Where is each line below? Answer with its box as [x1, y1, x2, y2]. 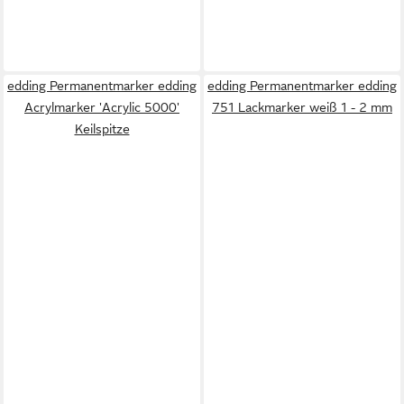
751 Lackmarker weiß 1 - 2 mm [212, 100, 392, 115]
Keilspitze [74, 122, 130, 136]
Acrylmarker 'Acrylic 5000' [24, 100, 179, 115]
